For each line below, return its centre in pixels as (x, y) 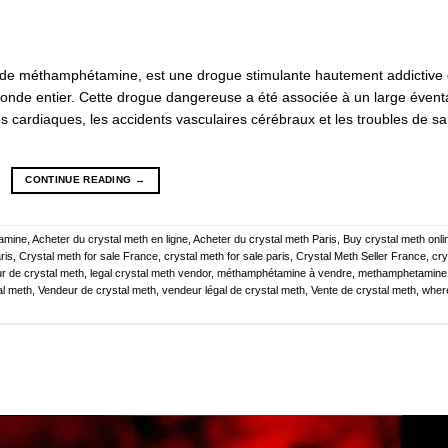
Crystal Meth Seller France (361, 256)
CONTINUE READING (80, 180)
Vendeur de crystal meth (97, 290)
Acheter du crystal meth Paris (265, 239)
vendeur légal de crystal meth (233, 290)
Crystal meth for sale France (88, 256)
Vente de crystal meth (363, 290)
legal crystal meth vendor (150, 273)
